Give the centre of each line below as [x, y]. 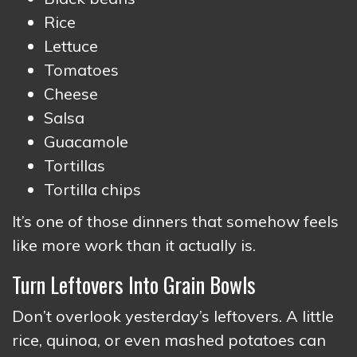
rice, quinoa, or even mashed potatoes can [169, 340]
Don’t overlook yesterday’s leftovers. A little [173, 316]
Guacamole [86, 141]
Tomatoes [81, 70]
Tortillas [75, 165]
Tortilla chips [92, 189]
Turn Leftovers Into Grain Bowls [134, 284]
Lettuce [71, 46]
